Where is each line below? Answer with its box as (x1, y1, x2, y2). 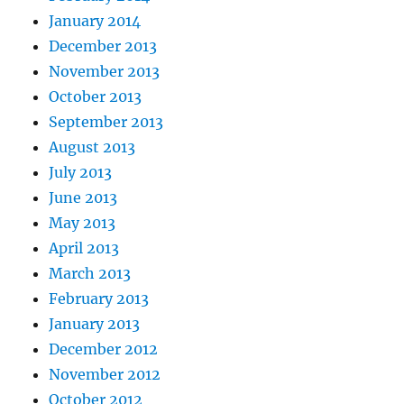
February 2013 (49, 289, 150, 308)
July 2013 (49, 163, 113, 181)
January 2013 (49, 315, 141, 333)
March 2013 (49, 264, 132, 282)
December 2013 (49, 37, 158, 55)
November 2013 (49, 62, 161, 80)
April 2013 (49, 239, 120, 257)
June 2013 (49, 188, 118, 207)
